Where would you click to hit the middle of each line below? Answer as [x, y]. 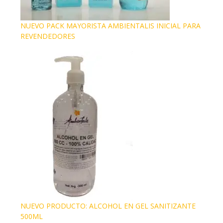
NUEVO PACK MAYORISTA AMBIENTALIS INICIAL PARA [111, 26]
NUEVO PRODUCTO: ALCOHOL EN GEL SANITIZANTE [108, 206]
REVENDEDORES [48, 36]
